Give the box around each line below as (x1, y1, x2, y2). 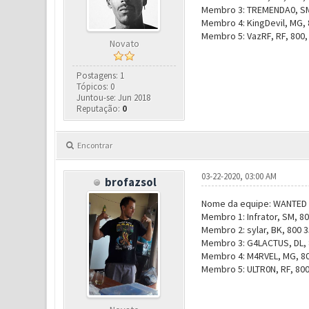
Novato (109, 37, 139, 50)
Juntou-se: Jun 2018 (77, 92, 151, 103)
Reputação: (77, 103, 123, 114)
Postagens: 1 (77, 70, 125, 81)
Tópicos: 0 (77, 81, 115, 92)
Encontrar (77, 140, 112, 150)
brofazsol (105, 175, 157, 190)
